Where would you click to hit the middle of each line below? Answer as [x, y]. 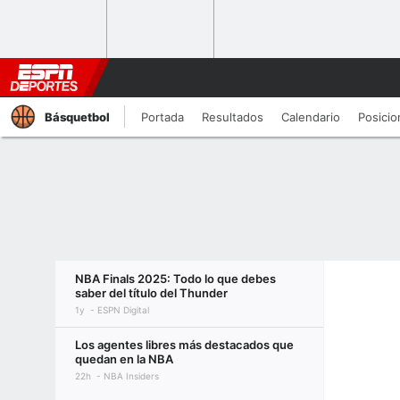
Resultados [233, 117]
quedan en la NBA [124, 359]
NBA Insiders [131, 376]
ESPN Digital [123, 310]
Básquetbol [77, 117]
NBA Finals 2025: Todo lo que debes [175, 279]
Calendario [311, 117]
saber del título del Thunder [151, 293]
